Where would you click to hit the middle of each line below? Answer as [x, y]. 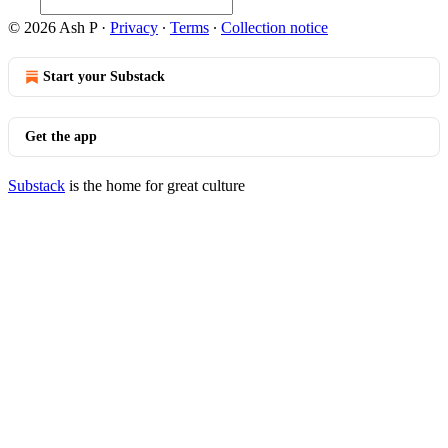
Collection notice [274, 27]
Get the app [61, 136]
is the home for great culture [155, 185]
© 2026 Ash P [52, 27]
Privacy [134, 27]
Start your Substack [104, 76]
